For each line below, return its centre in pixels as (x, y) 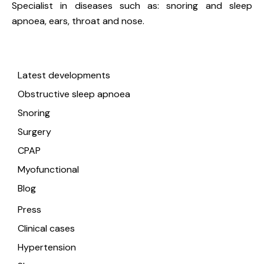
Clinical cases (46, 229)
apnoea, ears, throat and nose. (78, 21)
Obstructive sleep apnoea (74, 94)
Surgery (34, 132)
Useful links (51, 54)
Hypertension (47, 247)
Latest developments (64, 75)
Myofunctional (48, 170)
